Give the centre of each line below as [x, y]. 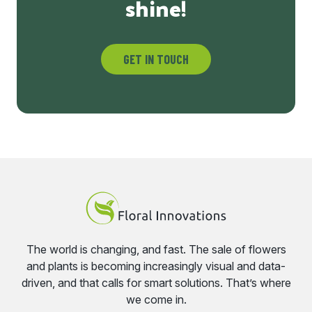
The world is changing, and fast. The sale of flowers [156, 249]
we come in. [156, 299]
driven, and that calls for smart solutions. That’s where [156, 282]
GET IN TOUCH [156, 59]
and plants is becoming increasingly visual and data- [156, 266]
